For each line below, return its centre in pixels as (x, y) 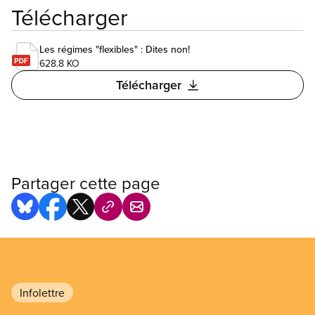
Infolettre (42, 293)
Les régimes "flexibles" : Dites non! (115, 50)
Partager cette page (86, 183)
